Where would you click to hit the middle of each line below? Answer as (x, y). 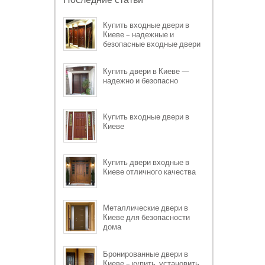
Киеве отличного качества (149, 171)
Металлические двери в (146, 207)
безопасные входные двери (152, 43)
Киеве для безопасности (146, 217)
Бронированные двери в (146, 253)
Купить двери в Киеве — (146, 71)
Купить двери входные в (146, 162)
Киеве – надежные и (138, 34)
